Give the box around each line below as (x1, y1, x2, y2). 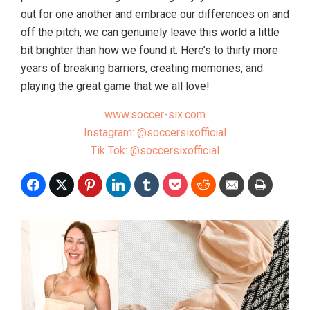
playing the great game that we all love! (21, 79, 210, 93)
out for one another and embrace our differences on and (21, 7, 289, 21)
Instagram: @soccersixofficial (84, 125, 226, 139)
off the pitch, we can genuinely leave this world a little (21, 25, 280, 39)
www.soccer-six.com (104, 107, 206, 121)
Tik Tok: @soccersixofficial (91, 143, 219, 157)
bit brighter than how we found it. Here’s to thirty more (21, 43, 278, 57)
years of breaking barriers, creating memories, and (21, 61, 263, 75)
